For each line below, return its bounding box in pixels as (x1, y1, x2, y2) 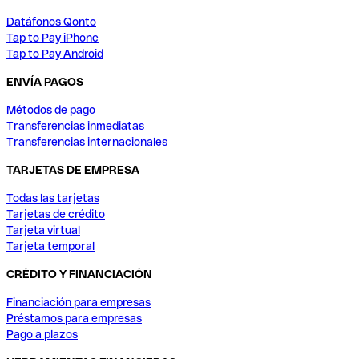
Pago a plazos (6, 328, 78, 341)
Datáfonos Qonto (6, 15, 96, 29)
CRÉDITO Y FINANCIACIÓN (6, 268, 152, 281)
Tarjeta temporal (6, 240, 95, 253)
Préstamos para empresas (6, 312, 142, 325)
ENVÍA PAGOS (6, 75, 83, 89)
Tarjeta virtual (6, 224, 80, 237)
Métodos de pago (6, 103, 95, 117)
